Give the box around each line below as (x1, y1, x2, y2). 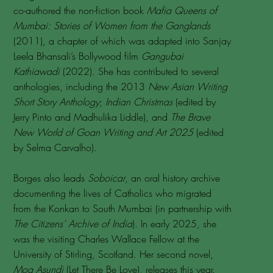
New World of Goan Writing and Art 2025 (13, 126, 193, 139)
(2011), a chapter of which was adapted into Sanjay (13, 34, 231, 48)
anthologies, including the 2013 (13, 80, 148, 93)
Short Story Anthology (13, 95, 99, 108)
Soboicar (87, 171, 125, 185)
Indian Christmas (105, 95, 172, 108)
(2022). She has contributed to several (62, 65, 219, 78)
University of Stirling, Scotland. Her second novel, (13, 247, 213, 261)
